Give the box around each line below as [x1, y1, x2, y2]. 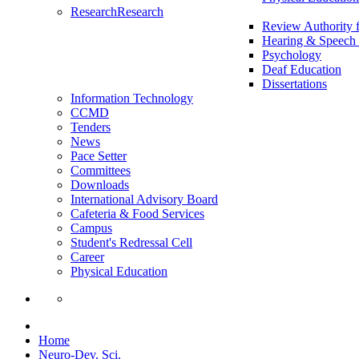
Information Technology [71, 91, 193, 106]
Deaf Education [262, 63, 341, 77]
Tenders [71, 120, 111, 135]
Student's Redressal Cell [71, 236, 192, 250]
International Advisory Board [71, 192, 218, 207]
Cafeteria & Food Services [71, 207, 204, 221]
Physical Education [71, 264, 167, 279]
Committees [71, 163, 131, 178]
